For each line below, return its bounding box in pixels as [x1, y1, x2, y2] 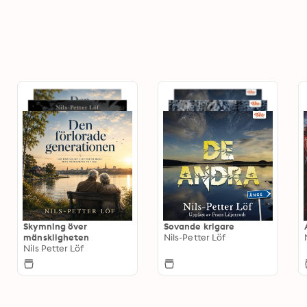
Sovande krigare [163, 221, 235, 232]
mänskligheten [23, 232, 90, 243]
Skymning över [23, 221, 88, 232]
